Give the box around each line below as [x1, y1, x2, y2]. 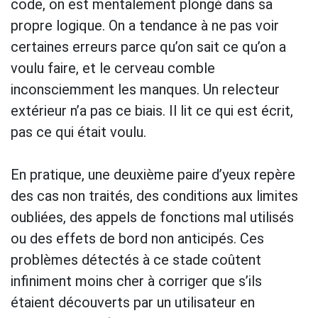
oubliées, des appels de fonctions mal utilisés [11, 208, 294, 226]
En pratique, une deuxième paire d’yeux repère [11, 165, 295, 183]
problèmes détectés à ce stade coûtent [11, 251, 261, 268]
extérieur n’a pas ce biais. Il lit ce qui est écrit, [11, 102, 293, 119]
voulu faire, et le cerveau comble [11, 59, 215, 77]
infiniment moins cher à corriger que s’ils [11, 272, 262, 290]
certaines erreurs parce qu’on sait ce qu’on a [11, 38, 286, 55]
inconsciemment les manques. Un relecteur [11, 80, 280, 98]
